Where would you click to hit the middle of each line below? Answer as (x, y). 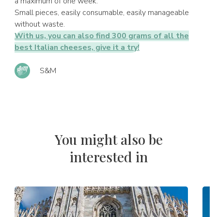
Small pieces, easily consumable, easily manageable (102, 13)
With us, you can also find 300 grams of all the (102, 36)
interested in (108, 157)
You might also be (108, 139)
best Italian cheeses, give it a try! (77, 47)
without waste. (40, 24)
